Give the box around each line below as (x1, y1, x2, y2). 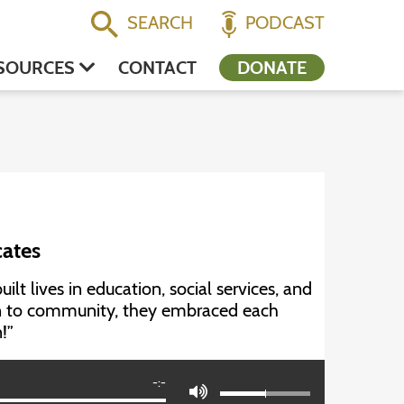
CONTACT (118, 57, 197, 78)
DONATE (237, 57, 307, 78)
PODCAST (245, 12, 325, 33)
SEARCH (126, 12, 193, 33)
